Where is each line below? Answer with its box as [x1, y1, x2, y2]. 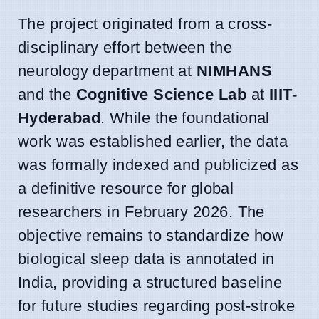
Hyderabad [18, 108, 101, 127]
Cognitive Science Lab [75, 85, 247, 103]
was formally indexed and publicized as [18, 155, 299, 174]
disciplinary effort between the [18, 38, 232, 56]
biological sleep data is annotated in [18, 249, 275, 268]
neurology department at [18, 61, 197, 80]
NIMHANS [196, 61, 272, 80]
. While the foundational [100, 108, 270, 127]
